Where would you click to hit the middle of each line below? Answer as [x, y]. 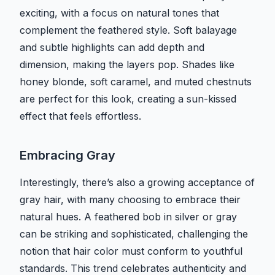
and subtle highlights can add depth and [112, 48]
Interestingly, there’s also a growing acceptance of [137, 183]
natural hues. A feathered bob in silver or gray [128, 217]
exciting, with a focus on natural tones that [119, 13]
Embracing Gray [68, 156]
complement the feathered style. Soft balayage [128, 30]
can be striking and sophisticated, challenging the [134, 234]
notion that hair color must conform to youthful [131, 251]
